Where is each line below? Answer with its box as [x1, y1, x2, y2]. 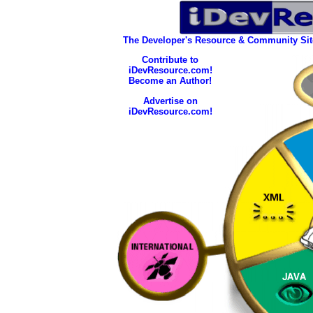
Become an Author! [129, 75, 212, 87]
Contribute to [142, 54, 198, 66]
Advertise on [143, 95, 198, 106]
